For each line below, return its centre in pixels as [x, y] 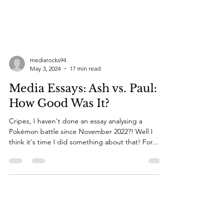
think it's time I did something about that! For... [84, 202]
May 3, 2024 [45, 128]
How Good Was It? [59, 163]
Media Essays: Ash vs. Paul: [83, 148]
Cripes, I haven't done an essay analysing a [76, 181]
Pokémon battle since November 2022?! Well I [81, 191]
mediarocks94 [48, 120]
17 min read [85, 128]
